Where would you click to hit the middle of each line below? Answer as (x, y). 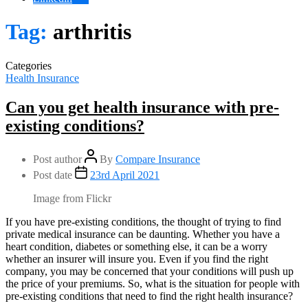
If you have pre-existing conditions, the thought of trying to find (143, 221)
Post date (53, 175)
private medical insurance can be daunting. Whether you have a (143, 234)
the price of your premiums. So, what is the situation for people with (153, 283)
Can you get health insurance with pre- (142, 107)
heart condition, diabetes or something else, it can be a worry (136, 246)
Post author (57, 159)
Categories (29, 65)
